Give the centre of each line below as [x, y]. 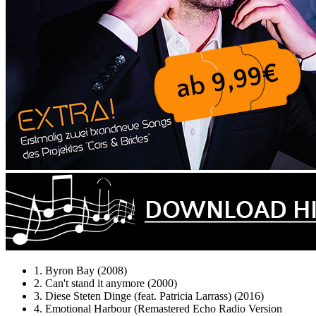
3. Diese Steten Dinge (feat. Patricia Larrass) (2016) [149, 296]
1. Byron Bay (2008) [80, 270]
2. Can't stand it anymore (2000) [105, 283]
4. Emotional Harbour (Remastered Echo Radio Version [158, 308]
